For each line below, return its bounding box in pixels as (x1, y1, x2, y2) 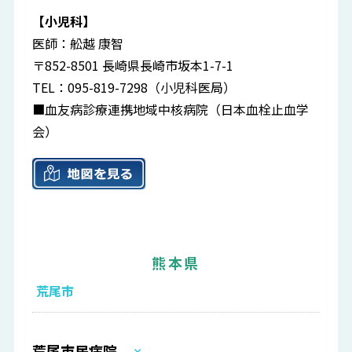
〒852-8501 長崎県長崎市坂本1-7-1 (32, 56, 234, 75)
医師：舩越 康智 (32, 34, 124, 53)
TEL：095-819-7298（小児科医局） (32, 78, 236, 97)
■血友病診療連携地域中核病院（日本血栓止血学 (32, 100, 310, 119)
